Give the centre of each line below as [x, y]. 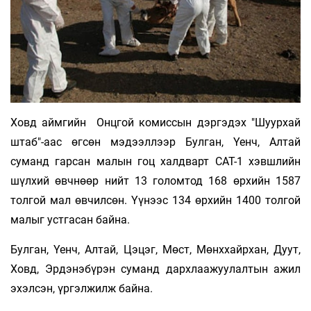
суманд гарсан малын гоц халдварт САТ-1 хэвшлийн [155, 162]
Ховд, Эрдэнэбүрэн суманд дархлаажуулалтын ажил [155, 269]
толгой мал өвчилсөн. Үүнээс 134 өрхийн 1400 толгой [155, 201]
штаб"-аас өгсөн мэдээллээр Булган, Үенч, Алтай [155, 142]
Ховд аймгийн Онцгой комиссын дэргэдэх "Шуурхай [155, 123]
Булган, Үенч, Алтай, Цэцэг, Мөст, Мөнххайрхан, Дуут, [155, 250]
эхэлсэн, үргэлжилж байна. [82, 289]
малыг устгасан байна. [70, 220]
